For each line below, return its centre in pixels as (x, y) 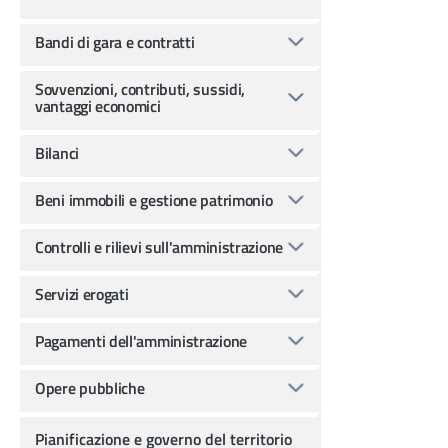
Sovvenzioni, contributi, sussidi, (140, 88)
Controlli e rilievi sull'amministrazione (159, 246)
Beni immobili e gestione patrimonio (154, 199)
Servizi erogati (82, 293)
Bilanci (57, 152)
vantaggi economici (98, 105)
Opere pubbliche (90, 387)
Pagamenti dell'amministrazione (141, 340)
